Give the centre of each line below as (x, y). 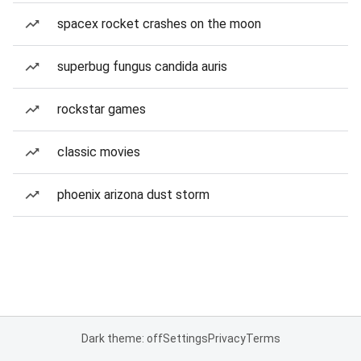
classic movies (99, 152)
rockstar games (102, 109)
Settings (185, 338)
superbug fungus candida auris (142, 66)
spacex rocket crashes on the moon (159, 24)
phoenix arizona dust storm (133, 195)
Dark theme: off (122, 338)
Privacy (226, 338)
